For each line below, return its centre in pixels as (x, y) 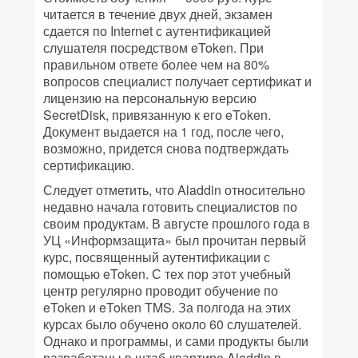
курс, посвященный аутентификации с (157, 257)
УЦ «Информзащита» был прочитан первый (175, 240)
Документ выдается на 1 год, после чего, (163, 131)
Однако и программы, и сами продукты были (176, 341)
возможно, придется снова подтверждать (166, 148)
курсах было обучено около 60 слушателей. (172, 324)
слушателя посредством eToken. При (153, 48)
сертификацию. (89, 165)
